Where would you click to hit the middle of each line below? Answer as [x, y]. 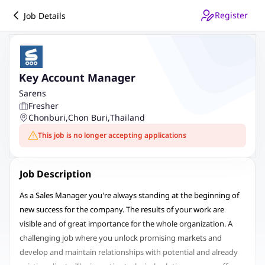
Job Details [45, 15]
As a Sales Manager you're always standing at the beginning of [129, 195]
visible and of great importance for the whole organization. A [126, 224]
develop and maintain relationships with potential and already [129, 252]
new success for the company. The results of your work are [122, 209]
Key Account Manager [77, 77]
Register [231, 15]
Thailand [127, 117]
